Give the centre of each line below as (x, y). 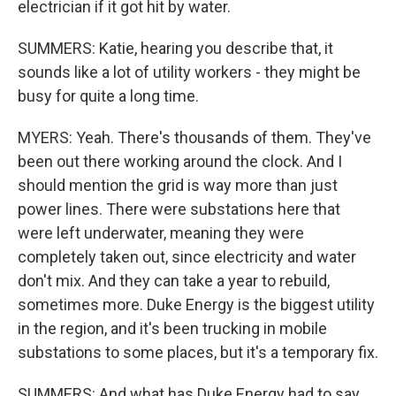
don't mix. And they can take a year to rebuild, (174, 281)
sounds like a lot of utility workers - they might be (189, 72)
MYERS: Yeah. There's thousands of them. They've (194, 137)
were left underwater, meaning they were (161, 233)
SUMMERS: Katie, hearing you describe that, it (175, 48)
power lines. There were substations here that (179, 209)
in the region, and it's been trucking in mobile (172, 328)
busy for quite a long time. (108, 96)
